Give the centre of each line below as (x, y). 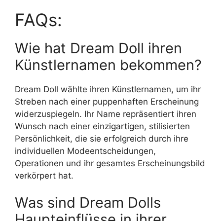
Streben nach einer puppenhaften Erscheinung (107, 101)
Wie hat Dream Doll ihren (98, 48)
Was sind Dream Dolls (88, 203)
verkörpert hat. (44, 175)
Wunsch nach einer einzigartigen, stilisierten (102, 126)
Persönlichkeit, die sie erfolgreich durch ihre (102, 138)
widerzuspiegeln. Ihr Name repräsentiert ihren (106, 114)
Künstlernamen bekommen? (108, 65)
